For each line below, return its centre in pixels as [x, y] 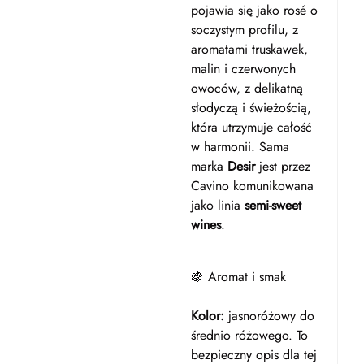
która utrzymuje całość [251, 127]
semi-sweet [273, 205]
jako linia [217, 205]
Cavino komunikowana [252, 186]
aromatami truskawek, [249, 49]
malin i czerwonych [243, 69]
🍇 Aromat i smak [238, 277]
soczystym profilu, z [244, 30]
